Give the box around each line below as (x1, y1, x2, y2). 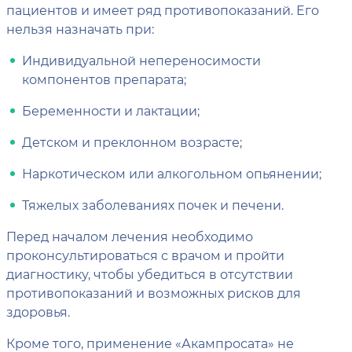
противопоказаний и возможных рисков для (6, 284, 301, 301)
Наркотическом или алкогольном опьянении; (22, 164, 321, 181)
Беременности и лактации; (22, 101, 200, 119)
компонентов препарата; (22, 70, 186, 87)
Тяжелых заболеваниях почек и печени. (22, 196, 284, 213)
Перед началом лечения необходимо (6, 227, 253, 244)
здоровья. (6, 302, 70, 320)
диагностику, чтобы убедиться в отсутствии (6, 265, 293, 282)
